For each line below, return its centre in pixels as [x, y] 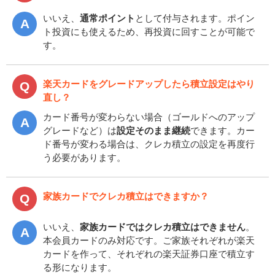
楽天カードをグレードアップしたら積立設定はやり [149, 83]
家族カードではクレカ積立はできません [163, 227]
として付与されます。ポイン [195, 18]
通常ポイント [107, 18]
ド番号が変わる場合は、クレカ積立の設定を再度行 [149, 144]
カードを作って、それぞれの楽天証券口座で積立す [149, 254]
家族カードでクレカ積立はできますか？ [126, 196]
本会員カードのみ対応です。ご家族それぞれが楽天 [149, 240]
